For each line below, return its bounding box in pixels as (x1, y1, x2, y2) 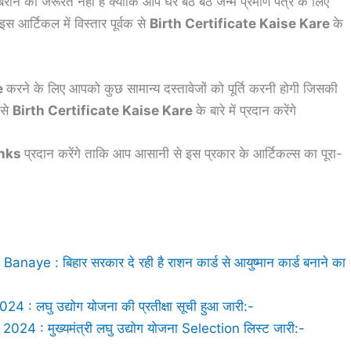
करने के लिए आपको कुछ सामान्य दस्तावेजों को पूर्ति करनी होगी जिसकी (6, 81, 338, 97)
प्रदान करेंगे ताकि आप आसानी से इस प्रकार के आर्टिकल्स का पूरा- (24, 146, 342, 162)
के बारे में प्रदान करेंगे (196, 103, 296, 119)
